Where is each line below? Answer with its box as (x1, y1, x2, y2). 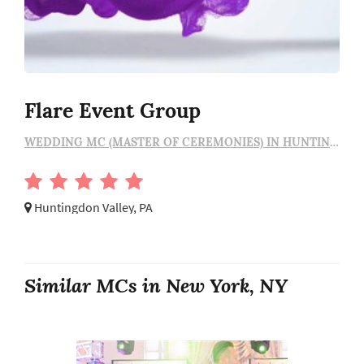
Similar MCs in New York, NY (24, 272, 288, 299)
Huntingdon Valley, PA (32, 198, 153, 215)
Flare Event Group (24, 97, 201, 123)
